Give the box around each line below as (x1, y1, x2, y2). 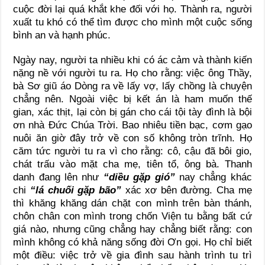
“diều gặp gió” (103, 171, 175, 183)
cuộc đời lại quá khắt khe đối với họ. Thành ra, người (13, 3, 252, 15)
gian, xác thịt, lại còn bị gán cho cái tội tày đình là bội (13, 106, 252, 118)
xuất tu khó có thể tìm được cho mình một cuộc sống (13, 16, 252, 28)
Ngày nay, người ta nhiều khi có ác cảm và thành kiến (13, 54, 252, 66)
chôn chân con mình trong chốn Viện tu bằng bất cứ (13, 210, 252, 222)
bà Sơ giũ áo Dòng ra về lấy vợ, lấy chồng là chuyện (13, 80, 252, 92)
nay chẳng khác (174, 171, 252, 183)
